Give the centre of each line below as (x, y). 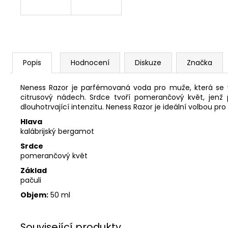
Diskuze (148, 62)
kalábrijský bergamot (57, 131)
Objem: (34, 195)
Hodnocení (90, 62)
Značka (199, 62)
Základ (34, 170)
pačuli (31, 180)
